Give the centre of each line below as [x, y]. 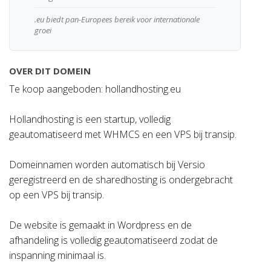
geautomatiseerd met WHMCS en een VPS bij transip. [123, 134]
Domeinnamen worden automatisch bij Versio [107, 165]
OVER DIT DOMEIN [50, 71]
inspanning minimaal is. [57, 255]
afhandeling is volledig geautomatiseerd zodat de [113, 240]
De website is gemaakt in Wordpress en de [100, 225]
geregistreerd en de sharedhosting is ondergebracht [121, 180]
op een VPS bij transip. [57, 195]
